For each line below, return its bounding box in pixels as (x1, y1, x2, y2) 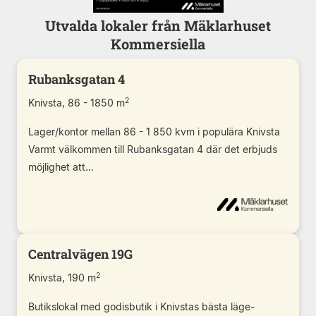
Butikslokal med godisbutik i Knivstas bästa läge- (28, 300, 255, 312)
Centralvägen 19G (28, 245, 133, 262)
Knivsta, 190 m (28, 271, 96, 284)
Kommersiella (111, 34, 205, 53)
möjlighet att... (28, 160, 94, 173)
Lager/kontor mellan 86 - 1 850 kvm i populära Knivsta (28, 125, 280, 138)
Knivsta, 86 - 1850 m (28, 96, 125, 109)
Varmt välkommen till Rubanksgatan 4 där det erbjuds (28, 142, 277, 155)
